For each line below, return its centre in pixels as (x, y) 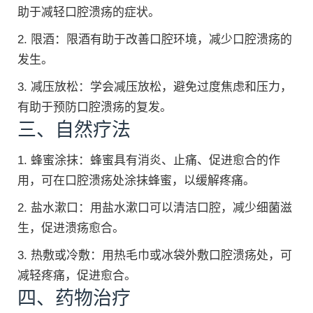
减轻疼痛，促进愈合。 (77, 276)
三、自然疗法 (74, 130)
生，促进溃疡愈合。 (71, 228)
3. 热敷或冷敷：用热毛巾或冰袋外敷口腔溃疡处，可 (155, 255)
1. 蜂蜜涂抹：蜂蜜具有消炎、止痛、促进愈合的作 (149, 160)
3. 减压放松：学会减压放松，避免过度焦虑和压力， (155, 87)
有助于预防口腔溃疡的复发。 (95, 107)
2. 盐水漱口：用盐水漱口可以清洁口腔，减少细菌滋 (155, 208)
